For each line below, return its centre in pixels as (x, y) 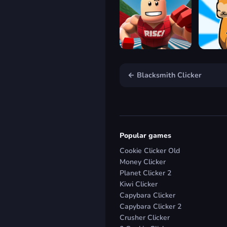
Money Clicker (143, 162)
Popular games (145, 135)
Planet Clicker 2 (145, 173)
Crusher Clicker (145, 217)
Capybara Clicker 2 (150, 206)
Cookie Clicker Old (150, 150)
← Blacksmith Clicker (165, 75)
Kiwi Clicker (139, 184)
